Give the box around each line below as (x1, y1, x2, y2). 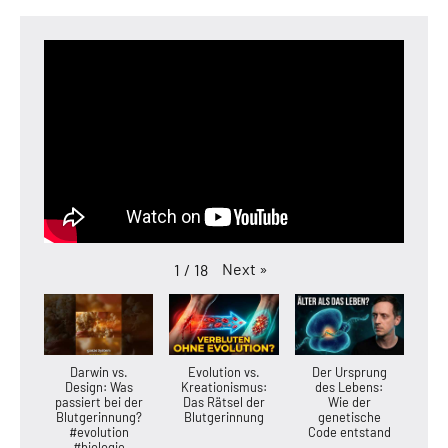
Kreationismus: (180, 379, 267, 396)
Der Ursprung (311, 364, 387, 381)
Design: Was (64, 379, 133, 396)
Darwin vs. (69, 364, 128, 381)
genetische (317, 409, 381, 426)
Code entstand (307, 424, 391, 441)
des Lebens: (315, 379, 384, 396)
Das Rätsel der (182, 394, 265, 411)
